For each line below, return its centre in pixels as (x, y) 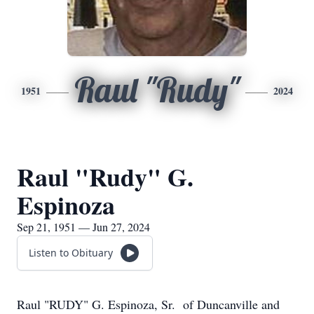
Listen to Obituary (71, 253)
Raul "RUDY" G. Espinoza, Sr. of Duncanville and (148, 304)
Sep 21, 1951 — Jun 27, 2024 (83, 227)
